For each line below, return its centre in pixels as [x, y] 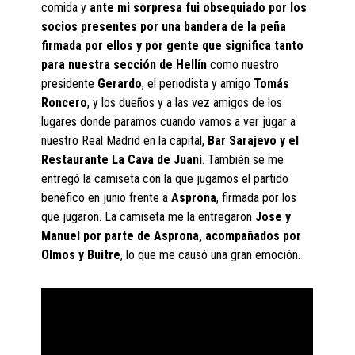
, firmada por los [257, 198]
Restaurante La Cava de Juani [122, 160]
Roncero [65, 103]
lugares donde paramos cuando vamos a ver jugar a [169, 122]
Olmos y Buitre [81, 255]
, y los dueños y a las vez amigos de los [185, 103]
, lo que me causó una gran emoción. [211, 255]
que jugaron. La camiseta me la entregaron [149, 217]
